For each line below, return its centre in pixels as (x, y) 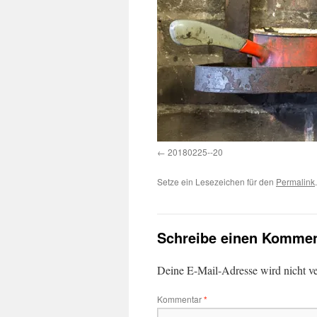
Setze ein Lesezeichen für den (217, 181)
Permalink (295, 181)
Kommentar (180, 299)
